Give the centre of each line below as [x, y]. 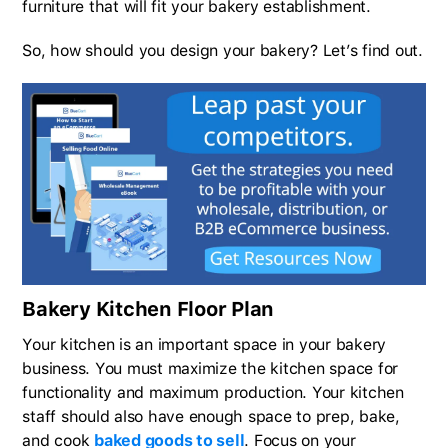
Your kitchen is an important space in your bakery [204, 345]
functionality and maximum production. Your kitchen [213, 393]
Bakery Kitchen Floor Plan [148, 309]
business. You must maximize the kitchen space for [210, 369]
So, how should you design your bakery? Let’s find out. [222, 51]
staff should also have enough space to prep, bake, [211, 417]
